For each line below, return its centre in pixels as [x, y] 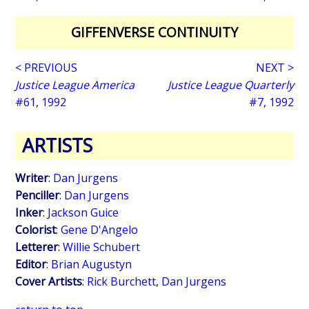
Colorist [36, 229]
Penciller [38, 195]
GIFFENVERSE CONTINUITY [154, 32]
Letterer [37, 247]
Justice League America [75, 84]
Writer [32, 178]
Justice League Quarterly [230, 84]
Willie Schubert [102, 247]
